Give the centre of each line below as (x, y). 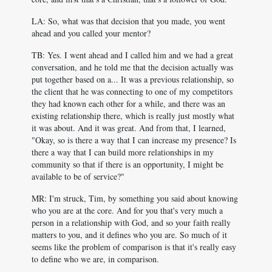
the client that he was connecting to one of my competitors (132, 91)
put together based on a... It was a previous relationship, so (133, 79)
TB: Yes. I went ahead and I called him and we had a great (132, 55)
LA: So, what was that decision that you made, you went (128, 21)
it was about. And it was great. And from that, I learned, (129, 128)
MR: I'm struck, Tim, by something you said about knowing (135, 198)
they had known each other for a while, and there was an (128, 104)
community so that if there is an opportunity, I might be (127, 164)
